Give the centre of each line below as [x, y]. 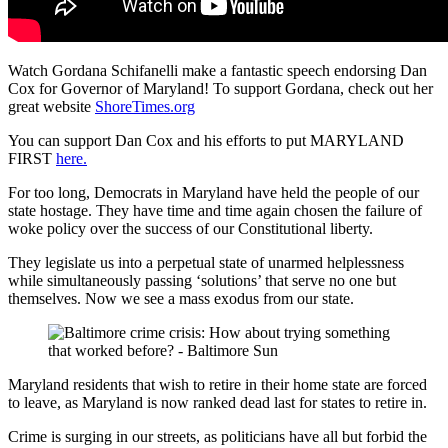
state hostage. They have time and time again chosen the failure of [215, 210]
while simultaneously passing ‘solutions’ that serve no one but [202, 280]
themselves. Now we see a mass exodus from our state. [181, 298]
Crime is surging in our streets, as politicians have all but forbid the [217, 436]
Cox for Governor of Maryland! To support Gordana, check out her [220, 88]
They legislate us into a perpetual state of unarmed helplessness [206, 262]
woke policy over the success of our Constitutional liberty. [190, 228]
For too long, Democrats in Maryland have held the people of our [213, 192]
